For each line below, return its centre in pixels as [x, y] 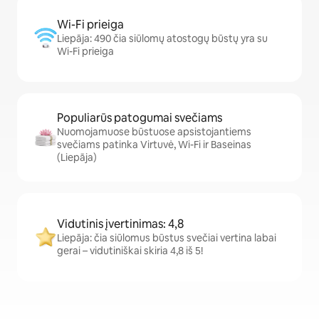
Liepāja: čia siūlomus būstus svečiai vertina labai [167, 238]
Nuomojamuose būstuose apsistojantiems [154, 132]
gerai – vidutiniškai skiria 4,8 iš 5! [130, 251]
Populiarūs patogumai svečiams [140, 118]
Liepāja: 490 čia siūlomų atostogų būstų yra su [162, 39]
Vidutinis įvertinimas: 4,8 [120, 224]
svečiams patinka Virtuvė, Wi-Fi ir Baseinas [154, 145]
